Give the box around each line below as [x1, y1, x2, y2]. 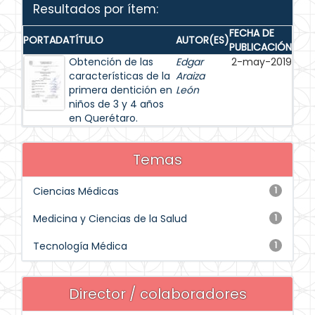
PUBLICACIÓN [229, 40, 292, 54]
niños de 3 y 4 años [69, 97, 164, 111]
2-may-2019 [231, 55, 292, 69]
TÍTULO [69, 33, 103, 47]
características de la [69, 69, 170, 83]
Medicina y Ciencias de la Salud [33, 212, 187, 226]
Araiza [176, 69, 205, 83]
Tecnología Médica [33, 239, 127, 253]
